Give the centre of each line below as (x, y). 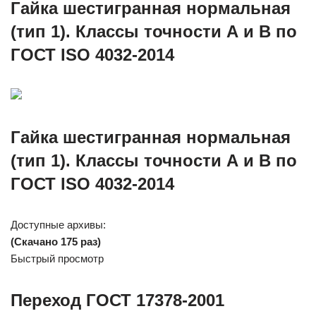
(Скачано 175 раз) (56, 242)
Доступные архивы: (58, 225)
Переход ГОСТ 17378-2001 (117, 300)
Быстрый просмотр (57, 259)
